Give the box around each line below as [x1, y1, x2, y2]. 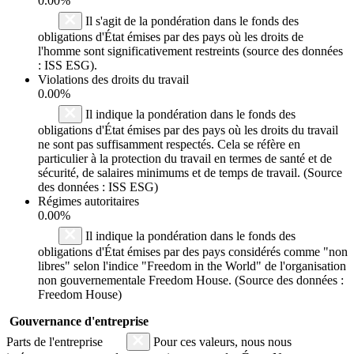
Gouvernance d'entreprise [9, 314, 149, 328]
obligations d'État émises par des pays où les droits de [38, 29, 303, 43]
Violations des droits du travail [38, 72, 189, 86]
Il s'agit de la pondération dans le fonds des [82, 13, 299, 28]
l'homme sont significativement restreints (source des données [38, 43, 343, 58]
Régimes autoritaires [38, 194, 139, 208]
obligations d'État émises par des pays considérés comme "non [38, 244, 348, 258]
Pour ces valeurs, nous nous [150, 334, 292, 348]
